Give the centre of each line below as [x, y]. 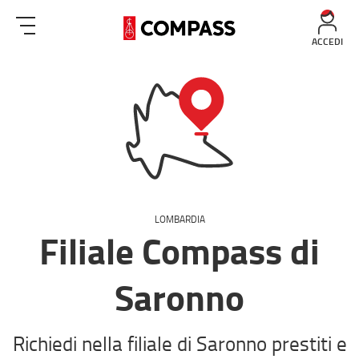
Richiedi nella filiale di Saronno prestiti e [179, 343]
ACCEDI [327, 41]
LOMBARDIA [179, 219]
